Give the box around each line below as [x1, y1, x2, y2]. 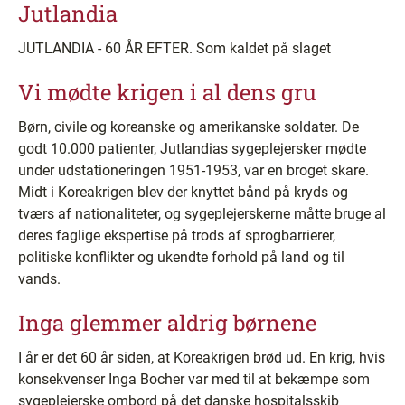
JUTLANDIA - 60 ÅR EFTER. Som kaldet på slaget [18, 40, 331, 57]
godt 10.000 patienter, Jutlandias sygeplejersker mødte [18, 140, 366, 157]
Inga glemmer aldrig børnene [18, 308, 316, 337]
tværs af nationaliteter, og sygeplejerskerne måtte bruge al [18, 205, 386, 222]
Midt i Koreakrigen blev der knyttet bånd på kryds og [18, 184, 348, 201]
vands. [18, 270, 61, 287]
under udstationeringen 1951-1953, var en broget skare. [18, 162, 369, 179]
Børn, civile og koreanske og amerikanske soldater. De [18, 118, 359, 136]
